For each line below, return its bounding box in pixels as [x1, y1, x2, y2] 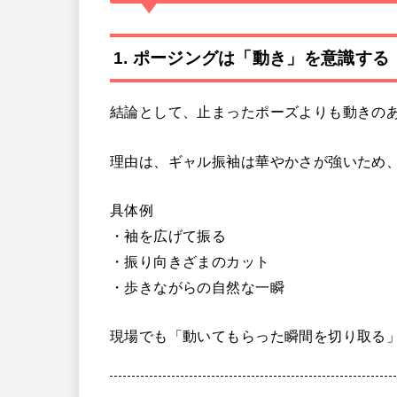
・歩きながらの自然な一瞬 [110, 278, 284, 295]
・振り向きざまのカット [110, 253, 270, 269]
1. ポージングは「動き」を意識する [113, 48, 390, 67]
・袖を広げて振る [110, 227, 227, 244]
